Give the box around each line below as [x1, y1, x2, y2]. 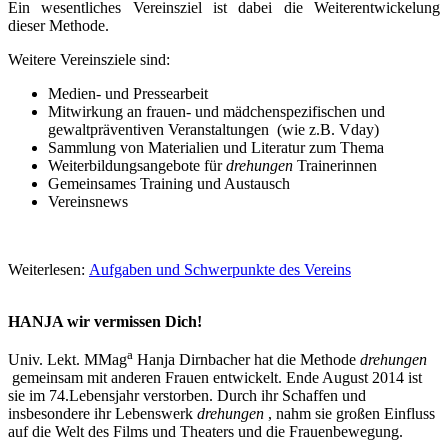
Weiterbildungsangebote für [48, 157, 226, 175]
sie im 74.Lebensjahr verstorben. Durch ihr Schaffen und [8, 387, 366, 405]
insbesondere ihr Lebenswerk [8, 405, 197, 423]
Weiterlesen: [8, 261, 89, 279]
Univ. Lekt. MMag [8, 351, 127, 369]
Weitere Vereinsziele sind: [8, 51, 170, 69]
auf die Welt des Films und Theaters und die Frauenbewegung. [8, 423, 403, 441]
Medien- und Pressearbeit [48, 85, 208, 103]
